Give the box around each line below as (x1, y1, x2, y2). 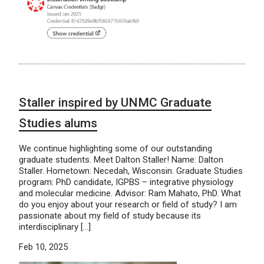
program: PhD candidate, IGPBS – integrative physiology (19, 176, 233, 187)
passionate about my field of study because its (19, 210, 201, 221)
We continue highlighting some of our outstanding (19, 143, 212, 154)
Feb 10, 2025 (19, 241, 68, 252)
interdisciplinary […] (19, 221, 91, 232)
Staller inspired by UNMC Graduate (19, 95, 212, 110)
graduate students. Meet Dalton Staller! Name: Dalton (19, 154, 223, 165)
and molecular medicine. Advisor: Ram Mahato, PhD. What (19, 187, 241, 199)
